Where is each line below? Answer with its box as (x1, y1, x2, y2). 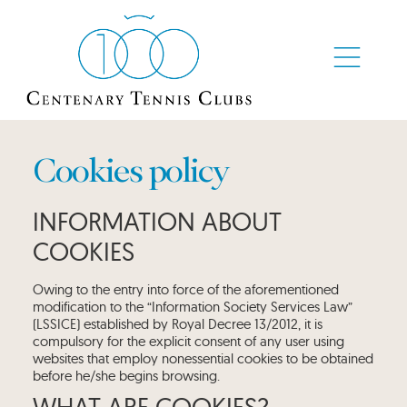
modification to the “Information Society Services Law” (32, 298, 352, 315)
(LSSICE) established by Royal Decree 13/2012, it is (32, 315, 323, 333)
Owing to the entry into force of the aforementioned (32, 281, 339, 298)
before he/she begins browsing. (32, 367, 220, 384)
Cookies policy (32, 149, 228, 191)
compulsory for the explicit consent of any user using (32, 333, 344, 350)
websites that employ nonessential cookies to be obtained (32, 350, 373, 367)
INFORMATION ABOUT (32, 205, 282, 237)
